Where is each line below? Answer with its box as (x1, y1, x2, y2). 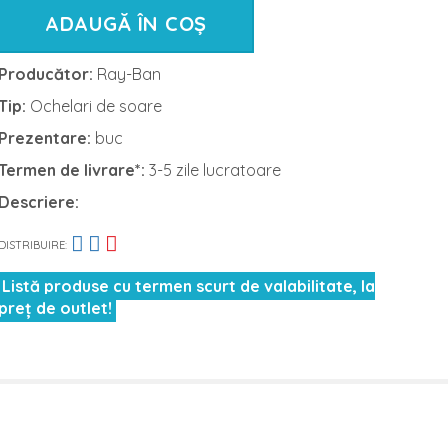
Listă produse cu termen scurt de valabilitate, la (2, 275, 376, 296)
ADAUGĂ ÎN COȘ (45, 10, 207, 36)
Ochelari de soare (26, 95, 163, 116)
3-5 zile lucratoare (149, 159, 282, 180)
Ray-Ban (93, 63, 162, 84)
